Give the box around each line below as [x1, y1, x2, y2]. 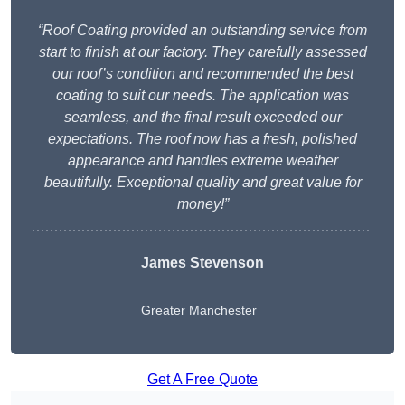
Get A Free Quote [147, 372, 258, 388]
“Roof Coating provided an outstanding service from [38, 23, 367, 39]
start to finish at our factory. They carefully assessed [38, 44, 367, 61]
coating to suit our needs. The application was [56, 88, 349, 104]
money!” [176, 196, 229, 212]
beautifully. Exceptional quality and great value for [43, 174, 362, 191]
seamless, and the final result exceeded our [63, 109, 342, 126]
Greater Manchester [141, 303, 257, 318]
